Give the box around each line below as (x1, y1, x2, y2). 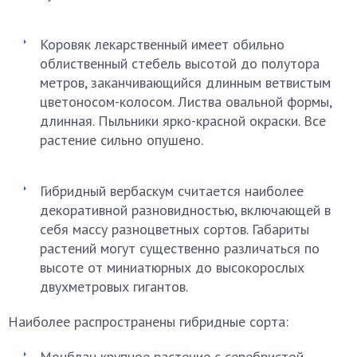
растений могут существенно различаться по (40, 239, 320, 257)
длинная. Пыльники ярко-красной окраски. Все (40, 112, 326, 130)
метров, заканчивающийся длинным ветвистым (40, 73, 331, 92)
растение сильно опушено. (40, 131, 203, 149)
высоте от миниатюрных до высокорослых (40, 258, 304, 277)
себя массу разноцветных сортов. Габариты (40, 220, 309, 238)
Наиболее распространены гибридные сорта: (8, 312, 288, 331)
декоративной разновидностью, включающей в (40, 201, 331, 219)
